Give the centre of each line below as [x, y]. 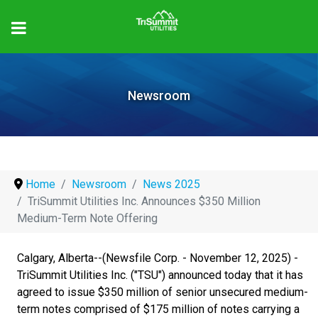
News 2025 [171, 184]
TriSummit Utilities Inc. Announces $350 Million [144, 201]
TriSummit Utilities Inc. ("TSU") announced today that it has [160, 275]
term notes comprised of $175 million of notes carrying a [158, 309]
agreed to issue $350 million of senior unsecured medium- [163, 292]
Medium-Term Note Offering [87, 218]
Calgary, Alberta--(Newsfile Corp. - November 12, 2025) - [158, 258]
